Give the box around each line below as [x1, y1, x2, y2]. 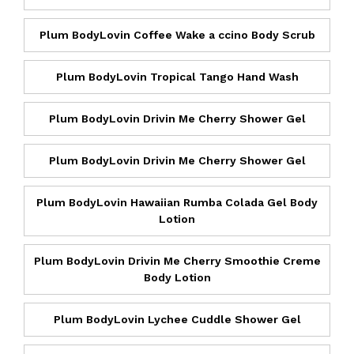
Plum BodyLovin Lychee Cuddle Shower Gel [53, 312, 301, 326]
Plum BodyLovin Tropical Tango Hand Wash [55, 70, 299, 83]
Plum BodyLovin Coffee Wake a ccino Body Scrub [39, 28, 315, 41]
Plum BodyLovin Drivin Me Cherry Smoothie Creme [33, 254, 321, 267]
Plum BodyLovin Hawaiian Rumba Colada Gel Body [36, 195, 318, 209]
